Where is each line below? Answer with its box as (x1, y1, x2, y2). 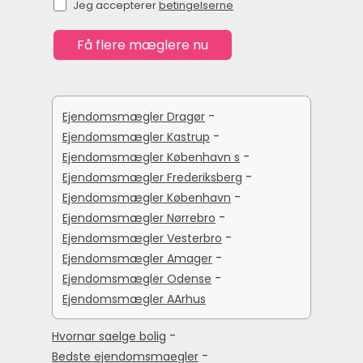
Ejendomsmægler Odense (62, 271, 211, 288)
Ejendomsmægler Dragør (62, 109, 205, 126)
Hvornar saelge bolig (52, 328, 166, 345)
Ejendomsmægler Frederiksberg (62, 169, 242, 186)
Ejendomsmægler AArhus (62, 291, 206, 308)
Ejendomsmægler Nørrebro (62, 210, 216, 227)
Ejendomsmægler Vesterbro (62, 230, 222, 247)
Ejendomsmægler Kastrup (62, 129, 210, 146)
